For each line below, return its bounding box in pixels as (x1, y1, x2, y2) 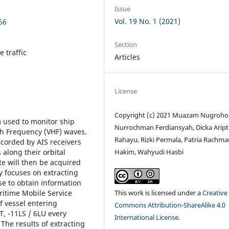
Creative (202, 188, 228, 198)
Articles (114, 52, 141, 62)
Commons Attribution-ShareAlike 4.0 (114, 200, 226, 210)
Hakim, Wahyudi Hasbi (114, 147, 184, 157)
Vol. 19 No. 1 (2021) (114, 16, 181, 27)
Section (114, 40, 138, 50)
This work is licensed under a (114, 188, 203, 198)
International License (114, 213, 179, 222)
